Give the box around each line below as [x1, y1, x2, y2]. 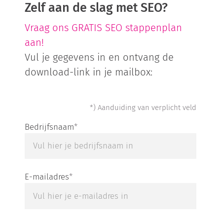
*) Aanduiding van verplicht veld [89, 103, 196, 112]
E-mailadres [25, 172, 70, 182]
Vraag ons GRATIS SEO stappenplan [25, 21, 183, 34]
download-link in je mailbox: [25, 66, 153, 78]
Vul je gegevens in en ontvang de [25, 51, 174, 63]
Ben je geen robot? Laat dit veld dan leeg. [24, 102, 182, 112]
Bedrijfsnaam [25, 121, 74, 132]
